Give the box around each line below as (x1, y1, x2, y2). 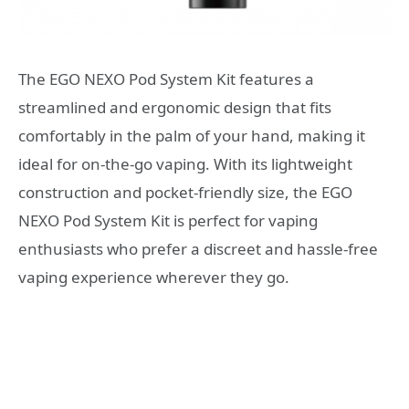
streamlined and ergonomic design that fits (18, 97, 331, 119)
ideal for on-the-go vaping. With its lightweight (18, 153, 352, 175)
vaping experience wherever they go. (18, 267, 289, 288)
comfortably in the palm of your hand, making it (18, 125, 365, 147)
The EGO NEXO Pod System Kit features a (18, 68, 314, 90)
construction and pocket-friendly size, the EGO (18, 182, 352, 204)
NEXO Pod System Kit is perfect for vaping (18, 210, 318, 232)
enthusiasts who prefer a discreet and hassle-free (18, 238, 378, 260)
